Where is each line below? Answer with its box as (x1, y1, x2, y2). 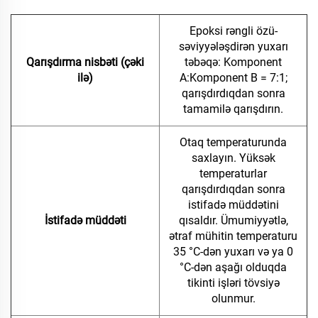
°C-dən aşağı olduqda (180, 261, 287, 275)
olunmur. (211, 292, 256, 306)
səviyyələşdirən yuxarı (178, 40, 288, 54)
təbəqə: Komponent (185, 55, 282, 70)
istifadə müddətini (187, 198, 279, 212)
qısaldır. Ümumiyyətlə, (178, 214, 288, 228)
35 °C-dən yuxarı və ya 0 (173, 245, 293, 259)
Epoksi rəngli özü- (189, 24, 278, 38)
